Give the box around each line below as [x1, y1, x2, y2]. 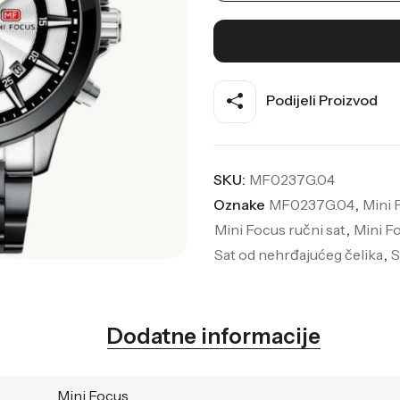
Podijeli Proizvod [262, 90, 378, 109]
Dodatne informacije [107, 322, 321, 349]
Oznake [212, 195, 268, 213]
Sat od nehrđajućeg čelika [213, 245, 383, 263]
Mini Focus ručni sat [213, 220, 346, 238]
